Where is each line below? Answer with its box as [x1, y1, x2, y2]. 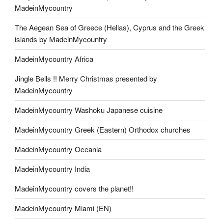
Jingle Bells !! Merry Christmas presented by [15, 73, 157, 83]
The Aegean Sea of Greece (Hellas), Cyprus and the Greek [15, 22, 204, 32]
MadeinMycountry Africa [15, 54, 93, 64]
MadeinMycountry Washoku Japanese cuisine [15, 105, 163, 115]
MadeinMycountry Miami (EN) [15, 203, 111, 213]
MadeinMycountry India [15, 164, 90, 174]
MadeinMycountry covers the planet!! [15, 183, 134, 193]
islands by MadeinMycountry [15, 34, 107, 44]
